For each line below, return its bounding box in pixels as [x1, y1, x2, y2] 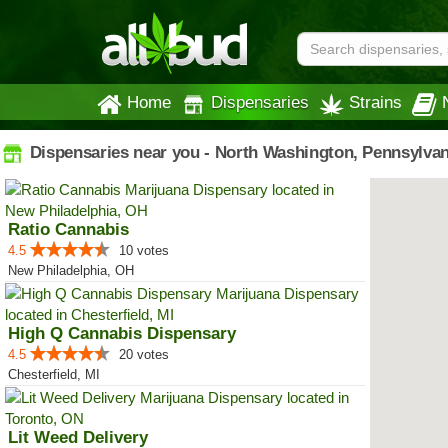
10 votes [119, 243, 169, 258]
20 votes [119, 347, 169, 362]
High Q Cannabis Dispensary [8, 324, 236, 343]
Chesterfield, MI [8, 367, 100, 382]
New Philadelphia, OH [8, 263, 134, 278]
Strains [349, 93, 402, 111]
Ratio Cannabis [8, 220, 129, 239]
